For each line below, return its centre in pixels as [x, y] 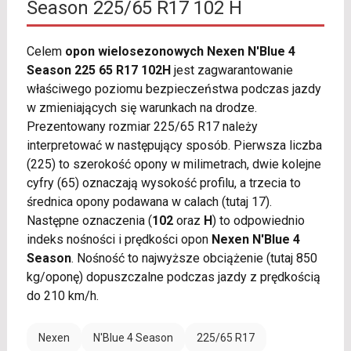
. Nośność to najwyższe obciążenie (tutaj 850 [194, 259]
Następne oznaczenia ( [89, 221]
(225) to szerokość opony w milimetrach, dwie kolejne [174, 165]
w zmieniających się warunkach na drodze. [141, 108]
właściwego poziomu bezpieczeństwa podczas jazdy [174, 89]
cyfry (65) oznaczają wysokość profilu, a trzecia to [163, 183]
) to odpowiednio [258, 221]
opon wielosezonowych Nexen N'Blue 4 [180, 52]
